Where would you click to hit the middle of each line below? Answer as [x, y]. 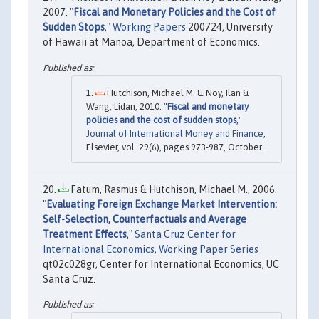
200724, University [229, 27]
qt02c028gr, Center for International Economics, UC [161, 264]
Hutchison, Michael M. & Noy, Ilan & [177, 93]
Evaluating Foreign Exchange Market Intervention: [162, 204]
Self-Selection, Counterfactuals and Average [145, 219]
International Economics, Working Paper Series [151, 249]
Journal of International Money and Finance [175, 133]
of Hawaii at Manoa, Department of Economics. [151, 42]
